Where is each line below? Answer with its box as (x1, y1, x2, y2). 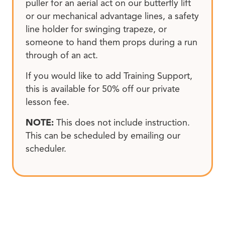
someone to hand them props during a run (26, 36, 197, 48)
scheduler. (26, 143, 66, 155)
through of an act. (26, 49, 98, 61)
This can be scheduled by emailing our (26, 130, 180, 142)
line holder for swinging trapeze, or (26, 23, 167, 35)
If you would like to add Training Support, (26, 70, 192, 81)
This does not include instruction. (54, 117, 190, 129)
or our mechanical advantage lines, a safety (26, 10, 199, 22)
